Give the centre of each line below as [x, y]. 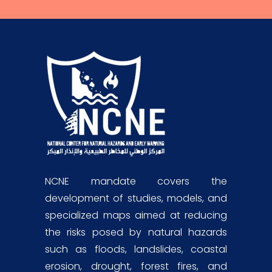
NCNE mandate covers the [136, 182]
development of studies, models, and [136, 199]
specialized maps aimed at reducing [136, 216]
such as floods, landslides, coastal [136, 250]
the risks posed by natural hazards [136, 233]
